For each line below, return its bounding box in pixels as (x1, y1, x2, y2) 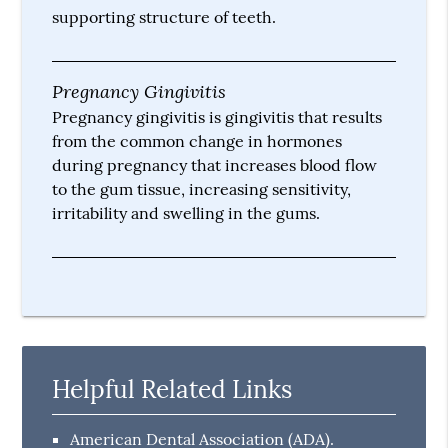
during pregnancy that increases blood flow (52, 154, 378, 175)
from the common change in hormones (52, 130, 343, 151)
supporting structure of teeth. (52, 6, 277, 27)
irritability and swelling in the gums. (52, 202, 321, 223)
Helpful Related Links (52, 372, 293, 405)
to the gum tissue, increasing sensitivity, (52, 178, 352, 199)
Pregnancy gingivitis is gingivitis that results (52, 106, 383, 127)
